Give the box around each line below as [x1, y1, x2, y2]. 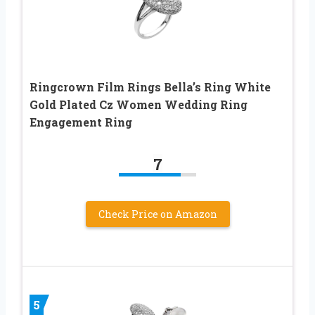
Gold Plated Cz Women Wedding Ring [30, 96, 247, 112]
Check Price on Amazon [98, 207, 217, 221]
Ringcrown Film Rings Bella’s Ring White [30, 79, 271, 94]
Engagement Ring [30, 114, 132, 129]
